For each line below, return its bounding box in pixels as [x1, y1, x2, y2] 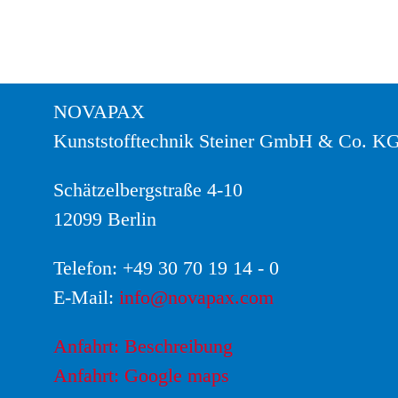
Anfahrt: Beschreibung [53, 335, 233, 358]
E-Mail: [53, 286, 119, 309]
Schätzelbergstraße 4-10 [53, 179, 243, 202]
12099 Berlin [53, 208, 156, 231]
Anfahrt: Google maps [53, 364, 229, 387]
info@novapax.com [119, 286, 274, 309]
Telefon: [53, 257, 123, 280]
